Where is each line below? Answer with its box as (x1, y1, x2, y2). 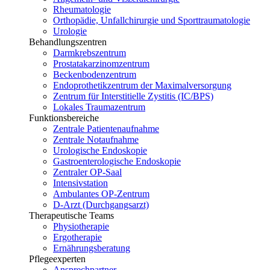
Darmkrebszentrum (53, 48, 126, 58)
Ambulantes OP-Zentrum (53, 189, 149, 199)
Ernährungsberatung (53, 243, 130, 253)
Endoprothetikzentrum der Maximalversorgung (53, 80, 231, 90)
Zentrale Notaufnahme (53, 134, 139, 145)
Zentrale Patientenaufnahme (53, 124, 159, 134)
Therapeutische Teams (29, 210, 114, 221)
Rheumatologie (53, 4, 111, 14)
